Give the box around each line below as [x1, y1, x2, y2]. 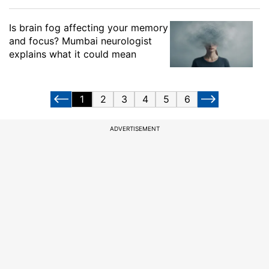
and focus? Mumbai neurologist [9, 34, 152, 47]
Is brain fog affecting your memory [9, 21, 168, 34]
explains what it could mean [9, 47, 136, 60]
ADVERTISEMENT [109, 124, 160, 132]
